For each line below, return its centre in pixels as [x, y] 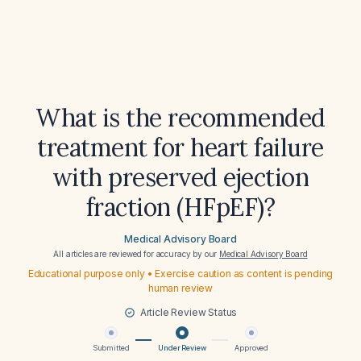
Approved [252, 348]
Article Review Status [189, 312]
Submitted [111, 348]
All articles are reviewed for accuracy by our [137, 254]
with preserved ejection [180, 177]
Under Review [182, 348]
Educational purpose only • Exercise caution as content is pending [180, 274]
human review [180, 288]
